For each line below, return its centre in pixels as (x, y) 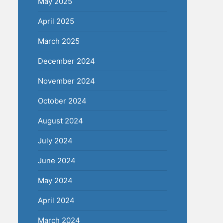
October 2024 (62, 101)
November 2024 (66, 81)
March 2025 (59, 41)
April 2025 (56, 21)
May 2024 (55, 180)
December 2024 (66, 61)
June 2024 (57, 161)
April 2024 (56, 200)
